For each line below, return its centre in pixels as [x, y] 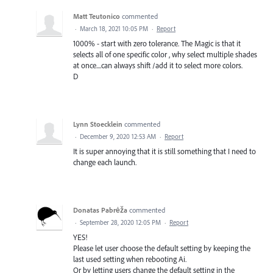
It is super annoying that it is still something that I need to [165, 151]
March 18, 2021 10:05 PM [114, 29]
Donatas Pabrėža [100, 210]
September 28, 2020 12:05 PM [120, 223]
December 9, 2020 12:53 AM [118, 137]
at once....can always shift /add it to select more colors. [158, 66]
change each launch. [105, 162]
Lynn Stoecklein [98, 124]
